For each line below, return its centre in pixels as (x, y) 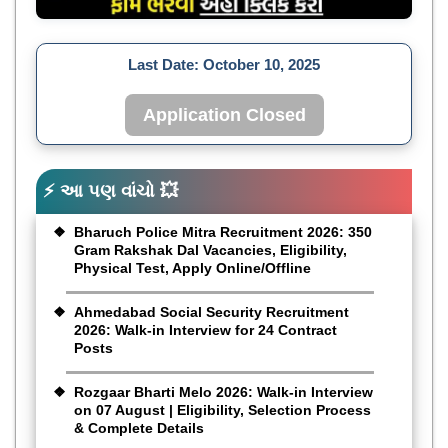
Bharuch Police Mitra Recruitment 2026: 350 (223, 231)
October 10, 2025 (261, 64)
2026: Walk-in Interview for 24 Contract (205, 329)
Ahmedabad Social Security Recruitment (211, 311)
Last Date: (165, 64)
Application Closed (224, 114)
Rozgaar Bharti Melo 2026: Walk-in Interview (223, 391)
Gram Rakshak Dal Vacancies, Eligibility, (210, 249)
